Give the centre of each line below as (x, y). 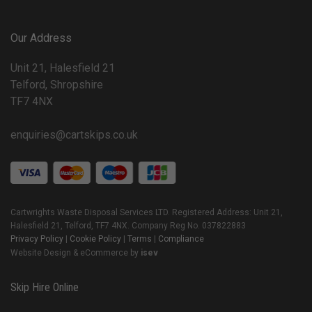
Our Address (41, 38)
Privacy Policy (37, 239)
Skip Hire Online (45, 288)
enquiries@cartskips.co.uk (74, 135)
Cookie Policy (95, 239)
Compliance (181, 239)
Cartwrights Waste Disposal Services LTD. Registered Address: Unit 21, (147, 213)
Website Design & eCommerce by (76, 253)
